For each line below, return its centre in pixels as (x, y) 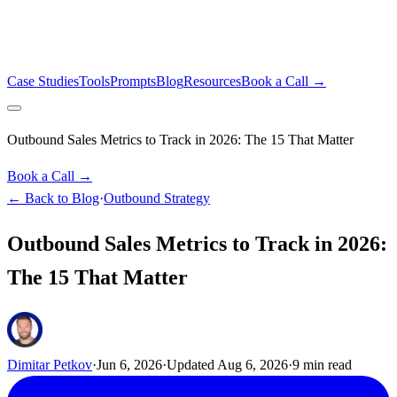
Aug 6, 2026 (253, 364)
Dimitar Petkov (50, 364)
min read (326, 364)
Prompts (133, 81)
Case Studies (43, 81)
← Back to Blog (53, 198)
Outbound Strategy (157, 198)
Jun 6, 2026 (129, 364)
